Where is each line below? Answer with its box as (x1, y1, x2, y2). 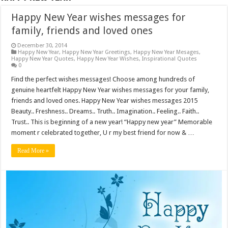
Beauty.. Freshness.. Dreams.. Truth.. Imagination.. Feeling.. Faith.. (11, 107, 199, 115)
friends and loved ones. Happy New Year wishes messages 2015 (11, 97, 198, 104)
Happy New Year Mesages (133, 49, 199, 55)
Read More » (17, 147, 49, 154)
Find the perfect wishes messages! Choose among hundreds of (11, 75, 195, 83)
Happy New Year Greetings (62, 49, 131, 55)
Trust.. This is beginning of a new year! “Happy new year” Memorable (11, 118, 213, 126)
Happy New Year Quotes (11, 55, 74, 62)
